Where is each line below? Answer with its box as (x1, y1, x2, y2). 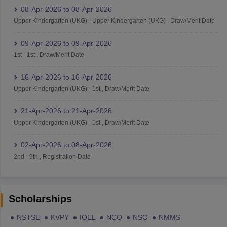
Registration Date (42, 153, 91, 160)
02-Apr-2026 (20, 140, 61, 149)
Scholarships (8, 193, 72, 204)
